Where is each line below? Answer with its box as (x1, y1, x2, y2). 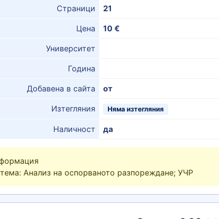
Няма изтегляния (107, 105, 164, 113)
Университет (46, 44, 95, 53)
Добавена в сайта (27, 84, 95, 93)
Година (68, 64, 95, 73)
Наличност (53, 124, 95, 134)
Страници (57, 3, 95, 13)
